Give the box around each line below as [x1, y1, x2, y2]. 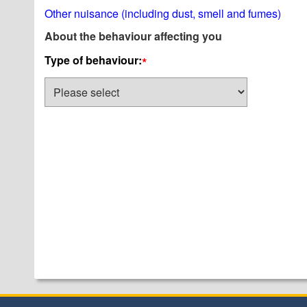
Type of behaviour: [45, 52, 142, 68]
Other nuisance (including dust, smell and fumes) [45, 5, 281, 21]
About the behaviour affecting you [45, 28, 222, 44]
